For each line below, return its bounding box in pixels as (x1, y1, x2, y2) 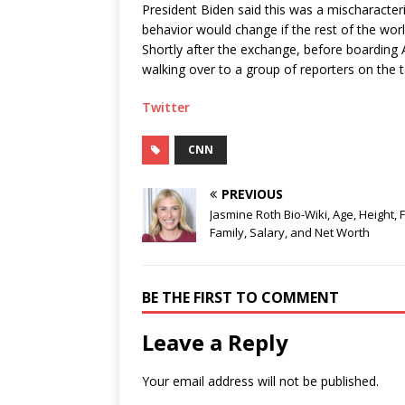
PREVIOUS (221, 185, 283, 203)
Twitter (142, 99, 190, 117)
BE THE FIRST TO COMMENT (142, 287, 339, 308)
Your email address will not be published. (142, 372, 379, 391)
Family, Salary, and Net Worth (210, 224, 370, 241)
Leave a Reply (142, 327, 288, 358)
